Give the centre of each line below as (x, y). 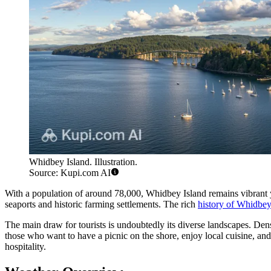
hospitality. (25, 247)
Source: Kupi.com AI (70, 173)
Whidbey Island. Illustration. (83, 162)
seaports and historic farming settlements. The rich (101, 204)
